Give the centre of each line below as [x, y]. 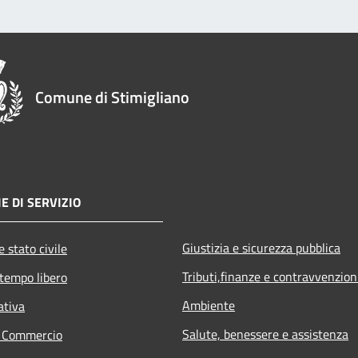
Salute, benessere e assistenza [265, 334]
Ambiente [209, 306]
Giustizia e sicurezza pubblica [261, 248]
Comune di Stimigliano [112, 97]
